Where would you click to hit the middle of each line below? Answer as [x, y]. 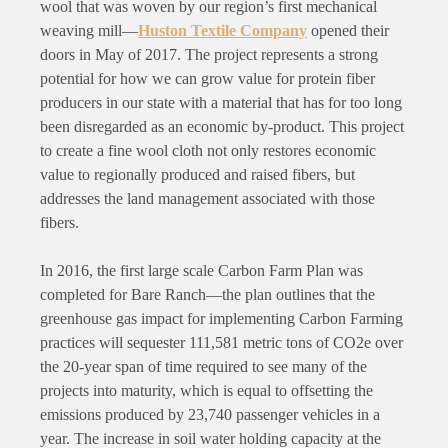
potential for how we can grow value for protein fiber [207, 78]
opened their [348, 30]
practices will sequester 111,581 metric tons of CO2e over [221, 342]
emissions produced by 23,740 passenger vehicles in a [210, 414]
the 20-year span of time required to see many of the [203, 366]
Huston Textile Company [222, 30]
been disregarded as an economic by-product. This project [222, 126]
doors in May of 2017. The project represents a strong [209, 54]
